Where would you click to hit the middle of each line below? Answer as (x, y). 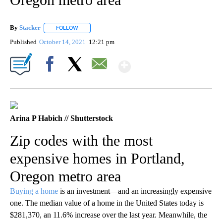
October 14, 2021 (63, 42)
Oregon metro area (65, 176)
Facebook (52, 81)
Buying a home (34, 191)
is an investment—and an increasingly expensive (135, 191)
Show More (169, 62)
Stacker (30, 28)
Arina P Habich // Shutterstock (61, 118)
